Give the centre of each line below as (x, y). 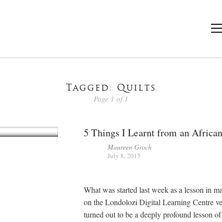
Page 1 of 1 (111, 98)
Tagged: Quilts (111, 88)
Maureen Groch (130, 147)
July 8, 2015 (124, 155)
